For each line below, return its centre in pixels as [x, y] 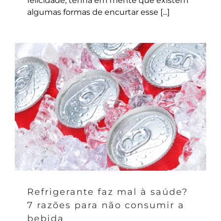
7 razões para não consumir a [106, 205]
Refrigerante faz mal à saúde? [108, 192]
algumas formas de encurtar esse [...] [98, 12]
